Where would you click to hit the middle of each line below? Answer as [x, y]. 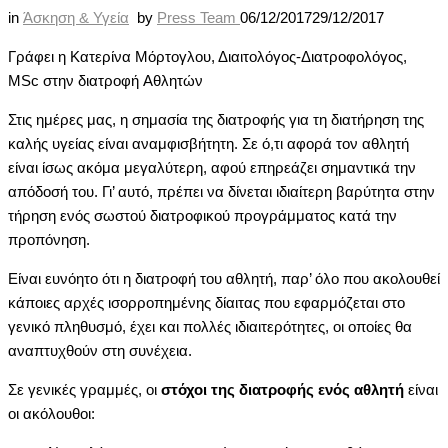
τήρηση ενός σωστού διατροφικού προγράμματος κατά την [202, 215]
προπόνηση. [49, 239]
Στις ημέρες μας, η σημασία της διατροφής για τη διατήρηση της [216, 119]
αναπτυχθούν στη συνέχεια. [100, 350]
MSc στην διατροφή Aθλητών [105, 80]
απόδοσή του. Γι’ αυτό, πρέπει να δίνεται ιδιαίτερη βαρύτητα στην [221, 191]
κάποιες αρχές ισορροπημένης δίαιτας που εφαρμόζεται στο [206, 302]
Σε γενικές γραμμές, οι [82, 389]
